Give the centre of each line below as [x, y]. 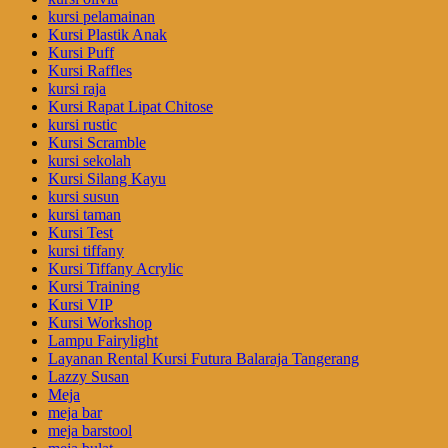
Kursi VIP [80, 305]
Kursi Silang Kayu [107, 179]
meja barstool [90, 431]
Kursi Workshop [100, 323]
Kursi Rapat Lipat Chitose [130, 107]
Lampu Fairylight [103, 341]
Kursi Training [94, 287]
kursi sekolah [89, 161]
